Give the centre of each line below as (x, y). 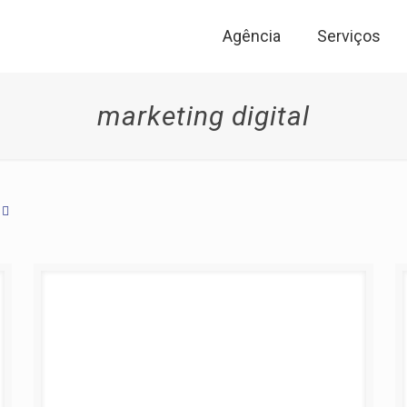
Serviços (349, 36)
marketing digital (203, 116)
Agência (252, 36)
